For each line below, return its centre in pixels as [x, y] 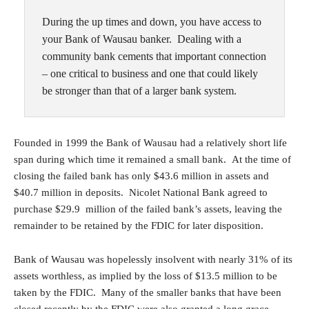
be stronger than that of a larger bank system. [139, 91]
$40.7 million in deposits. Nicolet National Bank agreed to [141, 192]
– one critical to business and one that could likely [150, 73]
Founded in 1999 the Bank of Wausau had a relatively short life [150, 143]
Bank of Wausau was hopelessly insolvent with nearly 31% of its [153, 259]
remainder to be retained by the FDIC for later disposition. [139, 226]
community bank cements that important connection [154, 56]
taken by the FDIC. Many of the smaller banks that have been [148, 292]
